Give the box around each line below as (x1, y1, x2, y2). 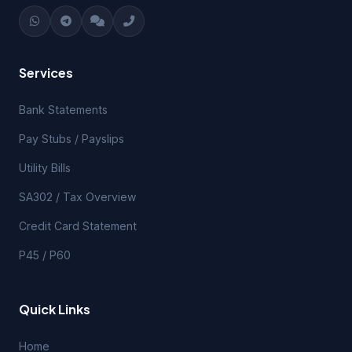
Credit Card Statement (19, 219, 137, 233)
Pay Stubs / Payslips (19, 132, 124, 145)
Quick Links (19, 301, 90, 317)
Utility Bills (19, 161, 71, 174)
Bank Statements (19, 103, 108, 116)
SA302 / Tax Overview (19, 190, 137, 203)
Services (19, 64, 73, 81)
